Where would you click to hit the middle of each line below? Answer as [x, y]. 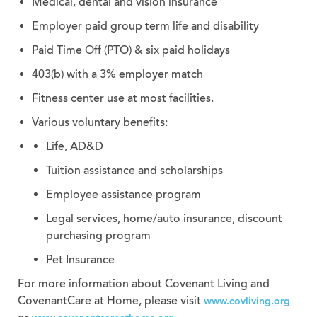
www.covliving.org [247, 301]
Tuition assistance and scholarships [134, 170]
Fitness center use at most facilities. [122, 98]
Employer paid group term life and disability [145, 26]
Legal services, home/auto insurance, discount [164, 218]
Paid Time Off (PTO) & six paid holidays [131, 50]
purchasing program [98, 235]
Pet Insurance [80, 259]
